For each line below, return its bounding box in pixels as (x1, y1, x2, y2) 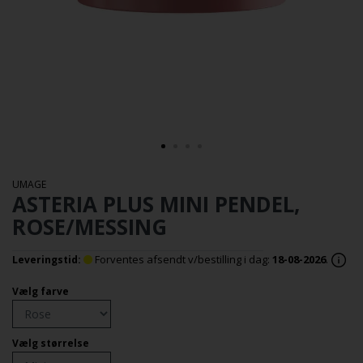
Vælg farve (12, 284, 69, 299)
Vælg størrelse (12, 336, 89, 351)
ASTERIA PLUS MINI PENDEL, (12, 189, 300, 219)
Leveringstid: (12, 252, 81, 267)
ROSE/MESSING (12, 211, 167, 241)
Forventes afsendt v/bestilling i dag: (92, 251, 272, 267)
